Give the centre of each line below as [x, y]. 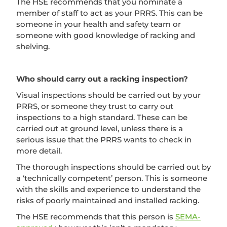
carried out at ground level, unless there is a [100, 128]
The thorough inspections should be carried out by [113, 167]
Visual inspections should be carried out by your [108, 95]
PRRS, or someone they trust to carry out [95, 106]
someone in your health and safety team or [99, 24]
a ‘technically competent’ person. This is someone [112, 178]
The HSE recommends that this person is [96, 216]
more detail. [39, 150]
